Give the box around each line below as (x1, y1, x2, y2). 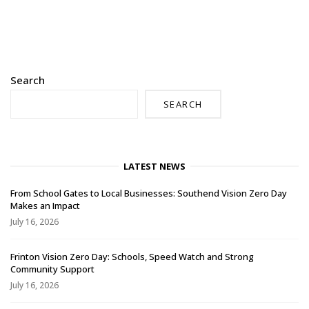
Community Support (10, 263, 94, 276)
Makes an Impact (10, 199, 80, 212)
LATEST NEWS (123, 159, 186, 172)
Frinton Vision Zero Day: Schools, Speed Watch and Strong (10, 250, 254, 263)
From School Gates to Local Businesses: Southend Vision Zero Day (10, 186, 287, 199)
